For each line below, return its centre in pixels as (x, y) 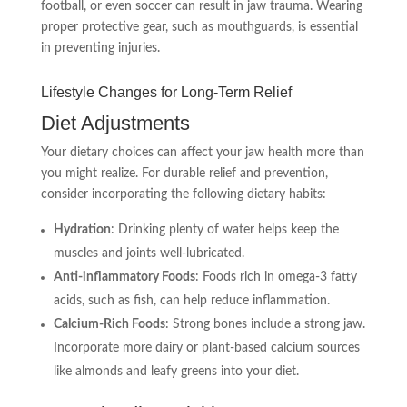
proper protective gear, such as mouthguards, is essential (199, 27)
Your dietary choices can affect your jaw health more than (202, 153)
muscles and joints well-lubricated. (149, 253)
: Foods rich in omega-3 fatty (276, 277)
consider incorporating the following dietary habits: (183, 194)
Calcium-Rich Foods (109, 324)
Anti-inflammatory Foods (124, 277)
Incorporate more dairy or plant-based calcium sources (206, 348)
